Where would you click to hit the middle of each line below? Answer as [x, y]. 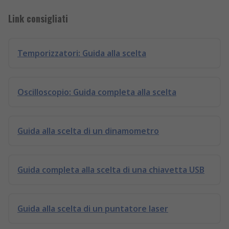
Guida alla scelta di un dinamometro [88, 131]
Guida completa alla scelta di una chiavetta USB [111, 169]
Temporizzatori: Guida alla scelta [82, 53]
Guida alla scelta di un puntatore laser [93, 208]
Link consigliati [38, 18]
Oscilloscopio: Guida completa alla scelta [97, 92]
